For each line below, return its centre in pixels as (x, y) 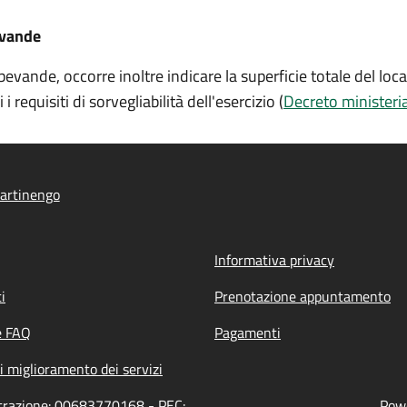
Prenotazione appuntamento (303, 296)
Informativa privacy (274, 260)
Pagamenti (248, 333)
